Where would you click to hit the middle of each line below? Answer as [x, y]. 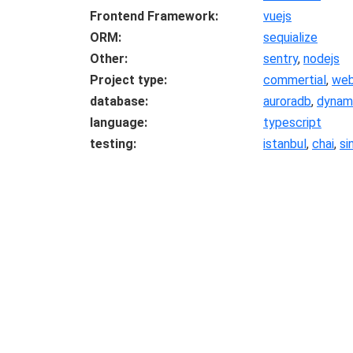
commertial [295, 80]
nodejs [321, 59]
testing [111, 144]
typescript [292, 123]
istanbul [285, 144]
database [117, 101]
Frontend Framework [152, 16]
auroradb [287, 101]
